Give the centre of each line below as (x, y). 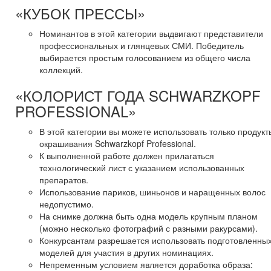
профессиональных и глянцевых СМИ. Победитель (142, 45)
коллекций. (61, 69)
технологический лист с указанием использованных (142, 167)
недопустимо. (67, 204)
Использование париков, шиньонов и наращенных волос (152, 191)
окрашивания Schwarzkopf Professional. (118, 143)
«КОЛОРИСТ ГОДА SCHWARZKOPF (138, 95)
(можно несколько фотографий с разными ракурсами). (149, 228)
